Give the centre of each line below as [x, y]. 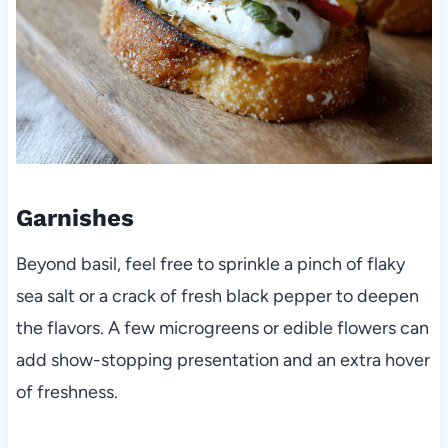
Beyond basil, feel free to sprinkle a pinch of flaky [210, 263]
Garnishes [74, 217]
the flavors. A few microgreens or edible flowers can [222, 327]
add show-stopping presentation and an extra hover [222, 359]
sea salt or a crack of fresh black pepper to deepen [217, 295]
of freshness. [66, 391]
